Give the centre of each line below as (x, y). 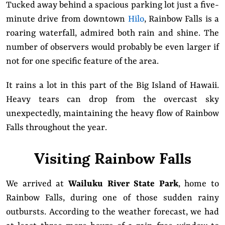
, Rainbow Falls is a (181, 19)
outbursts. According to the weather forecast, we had (113, 212)
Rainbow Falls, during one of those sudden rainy (113, 198)
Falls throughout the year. (58, 127)
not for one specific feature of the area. (83, 61)
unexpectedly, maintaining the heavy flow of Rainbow (113, 113)
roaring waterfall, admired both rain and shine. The (113, 33)
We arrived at (37, 184)
